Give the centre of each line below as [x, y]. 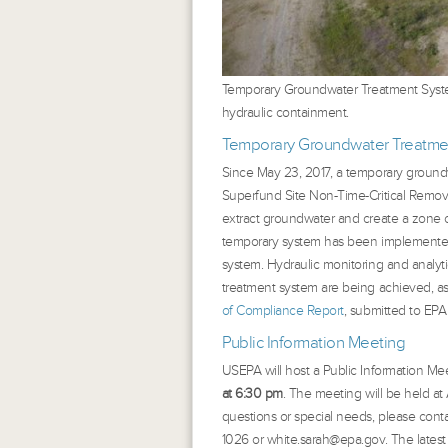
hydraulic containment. [285, 112]
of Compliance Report [282, 310]
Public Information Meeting [313, 342]
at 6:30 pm [252, 393]
